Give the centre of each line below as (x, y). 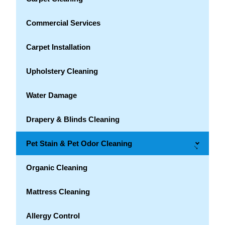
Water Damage (51, 95)
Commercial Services (63, 23)
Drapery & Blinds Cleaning (73, 119)
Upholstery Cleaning (62, 71)
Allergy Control (53, 215)
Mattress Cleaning (58, 191)
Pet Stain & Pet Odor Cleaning (79, 143)
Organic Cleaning (57, 167)
